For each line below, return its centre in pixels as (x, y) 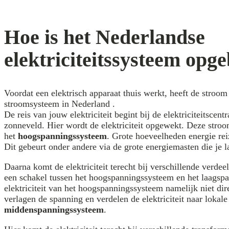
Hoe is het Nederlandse (105, 37)
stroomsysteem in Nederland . (60, 104)
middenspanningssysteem (54, 210)
